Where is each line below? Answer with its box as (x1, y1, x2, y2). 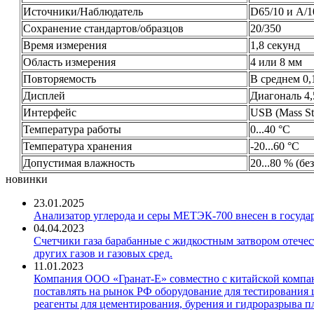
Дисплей (23, 89, 65, 102)
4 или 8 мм (250, 55, 302, 68)
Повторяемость (23, 72, 96, 85)
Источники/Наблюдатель (23, 5, 143, 18)
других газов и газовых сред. (34, 247, 172, 259)
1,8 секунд (250, 39, 300, 51)
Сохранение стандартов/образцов (23, 22, 184, 34)
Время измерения (23, 39, 107, 51)
